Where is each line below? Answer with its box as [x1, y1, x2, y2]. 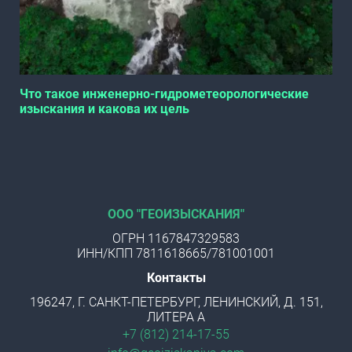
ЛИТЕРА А [147, 310, 205, 325]
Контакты [146, 270, 206, 286]
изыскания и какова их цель [20, 101, 189, 117]
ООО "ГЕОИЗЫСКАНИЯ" [108, 207, 244, 222]
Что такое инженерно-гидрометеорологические [20, 86, 309, 102]
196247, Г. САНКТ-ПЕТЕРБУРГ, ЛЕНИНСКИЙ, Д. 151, [29, 295, 323, 310]
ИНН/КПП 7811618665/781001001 [77, 246, 275, 262]
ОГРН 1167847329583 [112, 231, 240, 247]
